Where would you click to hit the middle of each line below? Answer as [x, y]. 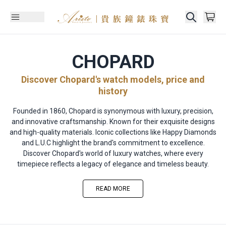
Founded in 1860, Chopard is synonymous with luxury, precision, [113, 111]
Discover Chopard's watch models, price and [113, 79]
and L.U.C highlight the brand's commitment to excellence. [113, 143]
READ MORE [113, 189]
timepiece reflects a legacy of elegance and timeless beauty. [113, 164]
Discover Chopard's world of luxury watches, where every [113, 153]
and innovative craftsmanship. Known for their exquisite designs [113, 122]
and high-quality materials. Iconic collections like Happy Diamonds [113, 132]
